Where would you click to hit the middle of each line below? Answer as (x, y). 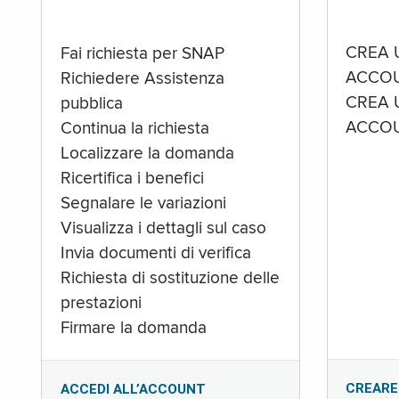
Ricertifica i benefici (132, 179)
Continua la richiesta (134, 130)
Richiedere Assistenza (142, 80)
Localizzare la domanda (147, 155)
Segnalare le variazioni (143, 204)
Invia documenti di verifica (155, 254)
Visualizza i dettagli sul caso (163, 229)
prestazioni (101, 304)
